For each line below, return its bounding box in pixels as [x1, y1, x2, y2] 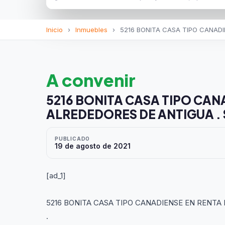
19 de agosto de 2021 [55, 142, 131, 150]
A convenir [46, 69, 136, 91]
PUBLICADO [55, 136, 90, 142]
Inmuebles [75, 26, 107, 34]
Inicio [46, 26, 63, 34]
